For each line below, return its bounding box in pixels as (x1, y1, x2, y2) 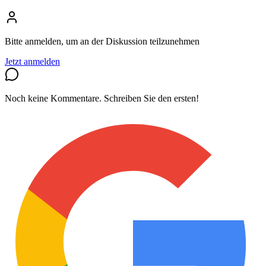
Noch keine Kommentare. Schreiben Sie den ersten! (5, 93, 199, 104)
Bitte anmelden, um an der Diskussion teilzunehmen (5, 36, 199, 47)
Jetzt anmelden (5, 56, 60, 67)
